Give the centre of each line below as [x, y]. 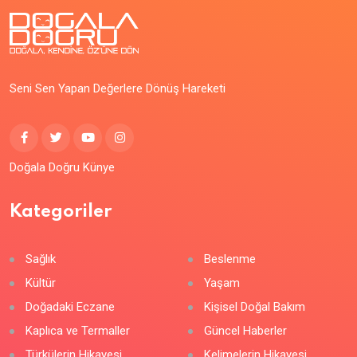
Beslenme [230, 259]
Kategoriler [61, 212]
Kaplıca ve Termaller [78, 331]
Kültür [41, 283]
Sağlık [41, 259]
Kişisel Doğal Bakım [255, 307]
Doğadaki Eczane [70, 307]
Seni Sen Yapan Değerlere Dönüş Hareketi [118, 88]
